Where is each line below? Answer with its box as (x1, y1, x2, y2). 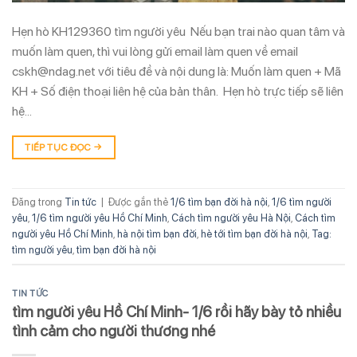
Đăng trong (12, 195, 65, 208)
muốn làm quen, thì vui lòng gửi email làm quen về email (12, 44, 298, 60)
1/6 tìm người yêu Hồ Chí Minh (32, 211, 167, 224)
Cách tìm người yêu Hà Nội (171, 211, 291, 224)
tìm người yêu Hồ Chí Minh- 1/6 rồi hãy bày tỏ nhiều (12, 302, 341, 321)
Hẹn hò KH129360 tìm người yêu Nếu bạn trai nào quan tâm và (12, 24, 345, 40)
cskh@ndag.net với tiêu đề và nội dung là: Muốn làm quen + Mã (12, 64, 341, 80)
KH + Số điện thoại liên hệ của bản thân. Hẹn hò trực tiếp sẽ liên (12, 84, 343, 100)
